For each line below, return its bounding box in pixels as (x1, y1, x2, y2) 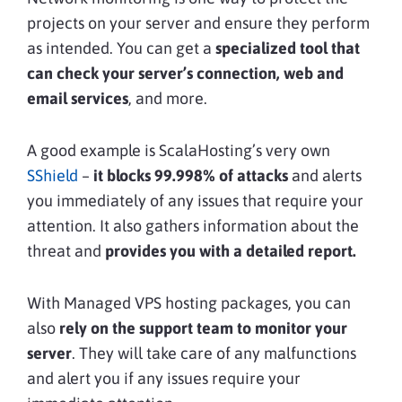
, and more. (128, 88, 211, 108)
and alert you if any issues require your (27, 368, 301, 388)
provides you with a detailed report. (101, 240, 360, 260)
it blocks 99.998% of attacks (90, 165, 292, 185)
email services (27, 88, 128, 108)
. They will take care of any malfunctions (72, 343, 356, 363)
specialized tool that (215, 38, 360, 57)
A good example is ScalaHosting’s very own (27, 140, 330, 160)
